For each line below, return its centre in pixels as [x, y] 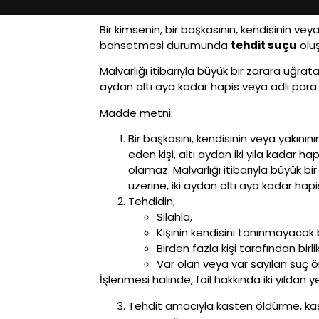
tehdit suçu [264, 45]
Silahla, [174, 217]
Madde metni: [136, 113]
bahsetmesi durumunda [165, 45]
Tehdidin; [152, 202]
